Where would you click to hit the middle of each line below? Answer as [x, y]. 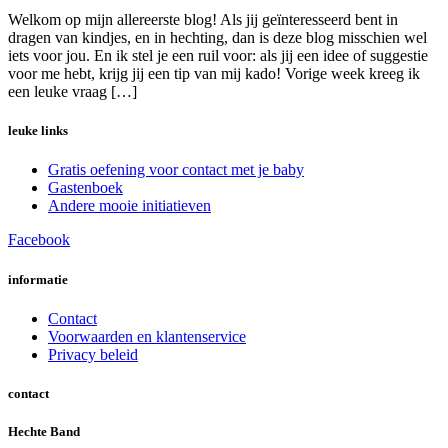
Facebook [39, 240]
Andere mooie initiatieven [129, 206]
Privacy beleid [93, 354]
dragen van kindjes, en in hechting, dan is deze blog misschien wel [217, 38]
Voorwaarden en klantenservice [147, 336]
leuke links [38, 131]
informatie [38, 279]
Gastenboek [85, 188]
